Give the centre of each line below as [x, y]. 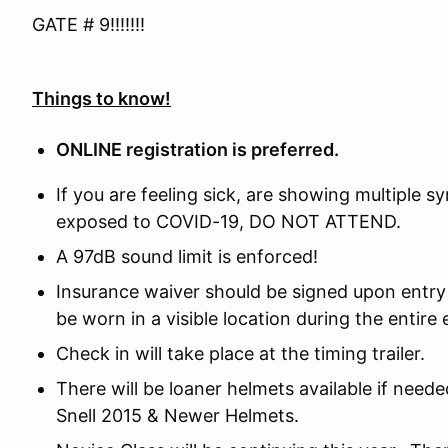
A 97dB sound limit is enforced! [187, 256]
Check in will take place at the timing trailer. [240, 353]
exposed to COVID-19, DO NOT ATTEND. [228, 221]
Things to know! [101, 98]
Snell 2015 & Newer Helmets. [177, 415]
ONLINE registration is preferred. [199, 149]
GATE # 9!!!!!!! [88, 24]
